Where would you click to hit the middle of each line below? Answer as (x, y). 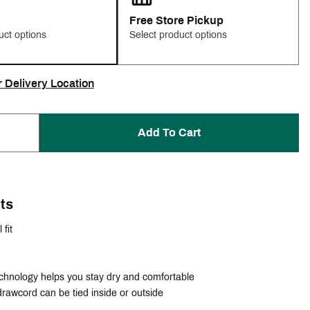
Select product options (179, 35)
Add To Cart (169, 133)
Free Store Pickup (177, 20)
